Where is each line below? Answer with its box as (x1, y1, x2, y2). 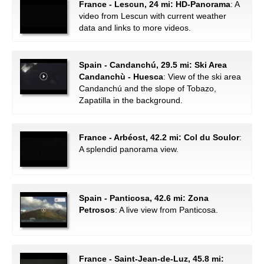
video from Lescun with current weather (79, 11, 226, 21)
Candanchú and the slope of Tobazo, (79, 84, 216, 93)
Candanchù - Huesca (79, 72, 163, 81)
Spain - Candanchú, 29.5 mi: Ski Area (79, 60, 227, 70)
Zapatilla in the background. (79, 95, 183, 105)
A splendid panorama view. (79, 144, 179, 154)
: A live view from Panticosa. (115, 205, 218, 214)
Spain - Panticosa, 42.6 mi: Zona (79, 193, 209, 203)
